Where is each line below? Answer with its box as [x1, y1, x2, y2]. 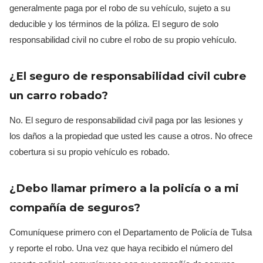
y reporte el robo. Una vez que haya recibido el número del [9, 242, 232, 253]
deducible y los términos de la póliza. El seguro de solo [9, 18, 218, 29]
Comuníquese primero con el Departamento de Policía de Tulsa [9, 227, 252, 237]
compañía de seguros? [9, 200, 140, 214]
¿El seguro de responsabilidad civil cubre [9, 69, 247, 83]
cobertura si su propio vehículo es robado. [9, 146, 170, 157]
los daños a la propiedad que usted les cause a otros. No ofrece [9, 130, 252, 141]
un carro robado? [9, 88, 108, 102]
